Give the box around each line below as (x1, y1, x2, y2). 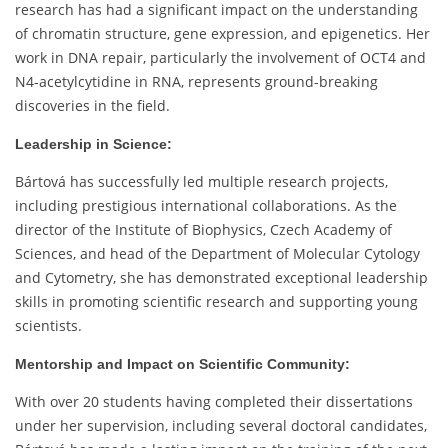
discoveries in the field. (15, 96, 170, 116)
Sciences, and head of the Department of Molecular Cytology (15, 244, 420, 264)
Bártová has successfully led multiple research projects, (15, 172, 388, 192)
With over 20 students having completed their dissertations (15, 392, 413, 412)
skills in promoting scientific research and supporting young (15, 292, 418, 312)
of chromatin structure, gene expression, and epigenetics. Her (15, 24, 430, 44)
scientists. (15, 316, 82, 336)
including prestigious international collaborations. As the (15, 196, 397, 216)
